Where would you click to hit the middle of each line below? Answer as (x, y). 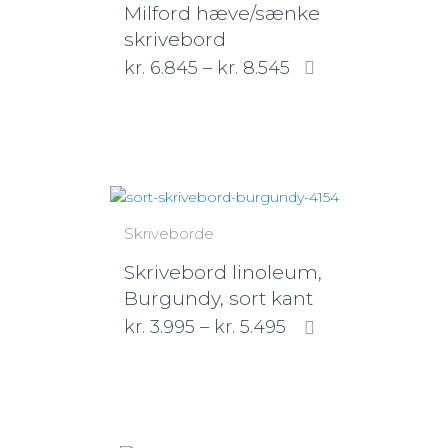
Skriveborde (169, 234)
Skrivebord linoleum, (223, 273)
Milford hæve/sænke (222, 13)
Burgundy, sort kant (218, 299)
